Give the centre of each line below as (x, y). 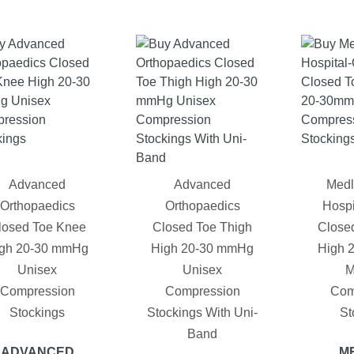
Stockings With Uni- (203, 313)
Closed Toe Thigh (203, 228)
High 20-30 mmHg (203, 249)
